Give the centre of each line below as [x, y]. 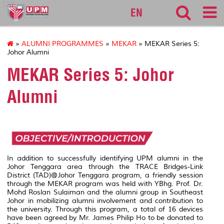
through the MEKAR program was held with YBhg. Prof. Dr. [105, 183]
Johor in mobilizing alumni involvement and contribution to [105, 200]
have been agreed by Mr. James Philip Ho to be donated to [105, 217]
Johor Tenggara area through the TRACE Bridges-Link [105, 166]
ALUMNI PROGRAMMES [62, 44]
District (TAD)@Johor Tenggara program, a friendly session [105, 175]
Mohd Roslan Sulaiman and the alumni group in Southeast [105, 192]
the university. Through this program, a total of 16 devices [105, 209]
